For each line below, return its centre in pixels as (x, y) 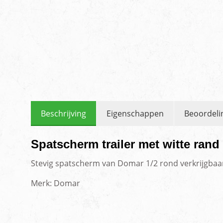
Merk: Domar (56, 183)
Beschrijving (63, 114)
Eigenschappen (135, 114)
